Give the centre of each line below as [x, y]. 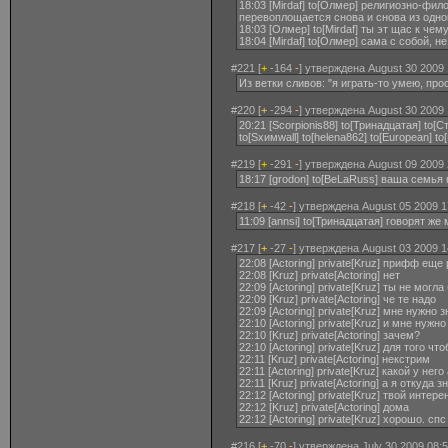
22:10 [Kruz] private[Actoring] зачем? [329, 335]
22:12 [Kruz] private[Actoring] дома [324, 407]
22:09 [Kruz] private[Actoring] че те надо [337, 299]
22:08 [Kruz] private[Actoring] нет [319, 275]
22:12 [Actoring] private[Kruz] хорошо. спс [342, 419]
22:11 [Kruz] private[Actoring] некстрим [334, 359]
